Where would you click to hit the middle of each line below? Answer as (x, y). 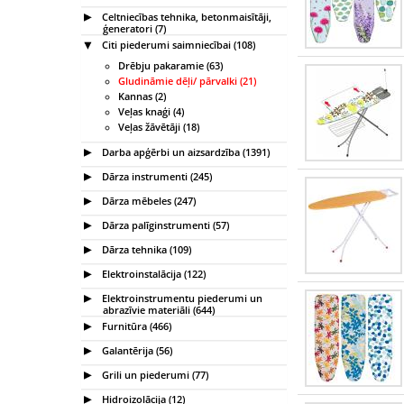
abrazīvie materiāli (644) (159, 309)
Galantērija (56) (136, 350)
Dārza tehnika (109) (145, 249)
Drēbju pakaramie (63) (170, 65)
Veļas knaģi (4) (151, 111)
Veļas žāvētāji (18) (159, 127)
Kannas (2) (142, 96)
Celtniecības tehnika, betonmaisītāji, (185, 16)
